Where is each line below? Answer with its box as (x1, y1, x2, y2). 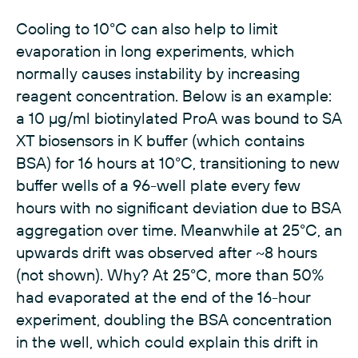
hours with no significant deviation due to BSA (16, 197, 341, 217)
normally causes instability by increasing (16, 63, 300, 83)
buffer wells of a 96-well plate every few (16, 175, 300, 195)
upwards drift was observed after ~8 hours (16, 242, 317, 262)
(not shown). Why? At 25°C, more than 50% (16, 265, 324, 284)
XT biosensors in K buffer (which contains (16, 130, 304, 150)
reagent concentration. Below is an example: (16, 86, 332, 105)
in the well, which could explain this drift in (16, 332, 318, 352)
